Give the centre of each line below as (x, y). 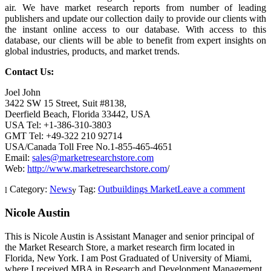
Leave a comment (211, 189)
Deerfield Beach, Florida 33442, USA (78, 114)
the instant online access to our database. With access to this (135, 29)
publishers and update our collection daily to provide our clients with (135, 18)
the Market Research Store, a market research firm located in (120, 247)
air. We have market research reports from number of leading (135, 7)
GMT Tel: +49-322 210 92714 (64, 135)
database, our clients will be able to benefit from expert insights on (135, 40)
